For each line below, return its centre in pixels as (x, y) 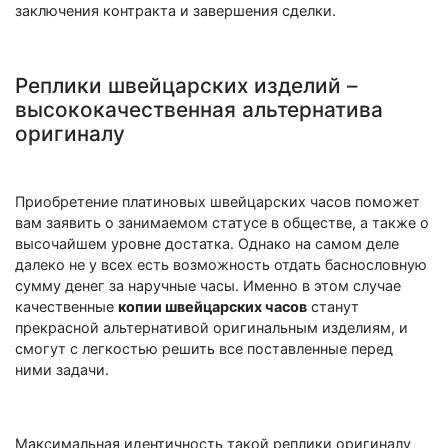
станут (333, 306)
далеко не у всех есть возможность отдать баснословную (221, 264)
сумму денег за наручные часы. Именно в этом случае (208, 285)
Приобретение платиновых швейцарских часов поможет (217, 201)
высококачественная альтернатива (199, 109)
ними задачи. (62, 369)
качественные (66, 306)
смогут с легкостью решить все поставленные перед (204, 348)
